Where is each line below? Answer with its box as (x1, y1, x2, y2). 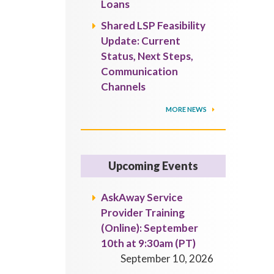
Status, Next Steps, (101, 50, 194, 62)
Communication (101, 65, 179, 78)
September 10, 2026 (120, 252, 214, 265)
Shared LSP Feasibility (101, 19, 206, 32)
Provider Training (101, 206, 185, 219)
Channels (101, 80, 146, 93)
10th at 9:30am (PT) (101, 237, 196, 250)
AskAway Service (101, 191, 183, 204)
